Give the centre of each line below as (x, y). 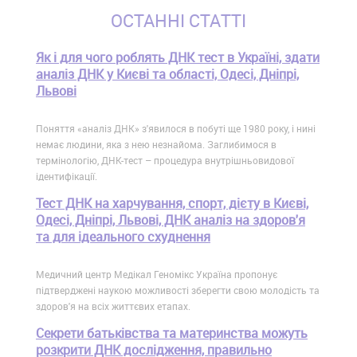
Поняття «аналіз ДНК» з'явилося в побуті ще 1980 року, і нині (176, 129)
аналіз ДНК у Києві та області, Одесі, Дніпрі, (167, 75)
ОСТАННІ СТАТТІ (178, 21)
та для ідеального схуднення (123, 237)
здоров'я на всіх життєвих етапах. (113, 306)
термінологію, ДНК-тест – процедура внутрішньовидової (165, 161)
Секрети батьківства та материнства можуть (172, 333)
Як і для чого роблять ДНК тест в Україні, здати (178, 58)
